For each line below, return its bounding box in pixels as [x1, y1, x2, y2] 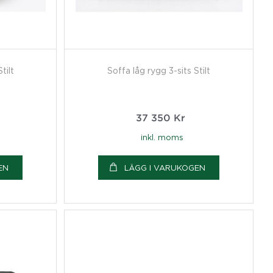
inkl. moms [140, 132, 183, 141]
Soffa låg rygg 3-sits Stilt [107, 65, 210, 75]
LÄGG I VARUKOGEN [124, 163, 205, 172]
